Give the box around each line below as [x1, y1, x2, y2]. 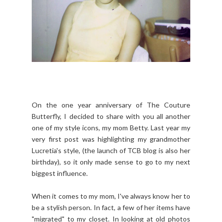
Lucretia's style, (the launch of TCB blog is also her [32, 146, 190, 155]
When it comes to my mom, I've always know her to [32, 192, 190, 201]
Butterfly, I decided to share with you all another [32, 112, 190, 121]
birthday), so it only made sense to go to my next [32, 158, 190, 166]
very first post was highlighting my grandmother [32, 135, 190, 144]
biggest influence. [32, 169, 88, 178]
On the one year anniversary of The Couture [32, 101, 190, 110]
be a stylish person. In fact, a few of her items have [32, 203, 190, 212]
